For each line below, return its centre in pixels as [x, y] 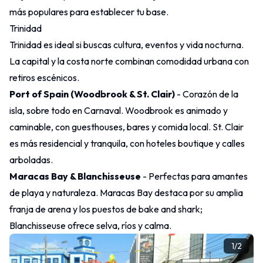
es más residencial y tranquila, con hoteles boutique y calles [127, 143]
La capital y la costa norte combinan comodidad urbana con [129, 61]
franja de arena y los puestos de [74, 209]
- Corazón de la [207, 94]
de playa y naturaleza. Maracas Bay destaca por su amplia [126, 193]
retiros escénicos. [44, 77]
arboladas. [31, 160]
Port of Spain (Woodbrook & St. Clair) [92, 94]
